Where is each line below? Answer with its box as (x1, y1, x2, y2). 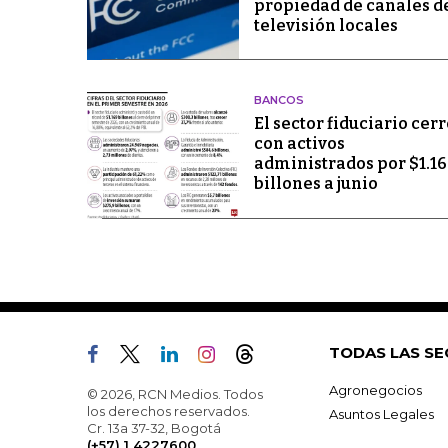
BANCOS (253, 93, 304, 108)
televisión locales (253, 16, 398, 35)
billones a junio (253, 174, 378, 194)
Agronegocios (329, 382, 422, 399)
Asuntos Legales (329, 406, 434, 423)
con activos (253, 134, 345, 154)
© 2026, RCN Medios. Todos (87, 386, 263, 403)
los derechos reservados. (87, 403, 250, 420)
